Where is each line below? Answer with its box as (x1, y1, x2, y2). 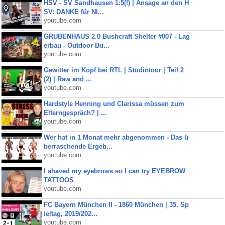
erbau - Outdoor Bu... (43, 42, 109, 49)
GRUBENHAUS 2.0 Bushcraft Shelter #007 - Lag (43, 33, 190, 40)
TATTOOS (43, 176, 74, 184)
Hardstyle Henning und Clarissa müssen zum (43, 100, 184, 107)
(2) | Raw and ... (43, 75, 92, 83)
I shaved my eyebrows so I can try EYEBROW (43, 167, 185, 175)
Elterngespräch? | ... (43, 109, 107, 117)
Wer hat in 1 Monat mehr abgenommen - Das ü (43, 134, 188, 141)
